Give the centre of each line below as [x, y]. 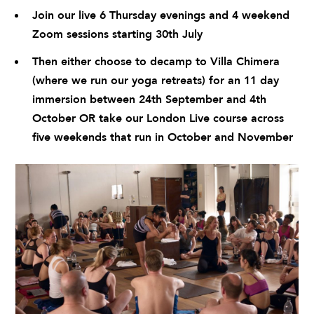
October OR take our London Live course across [158, 119]
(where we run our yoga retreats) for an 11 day [156, 81]
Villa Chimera [245, 62]
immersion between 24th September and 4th [149, 100]
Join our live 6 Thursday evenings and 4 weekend [161, 16]
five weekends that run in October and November [163, 138]
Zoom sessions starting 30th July [117, 35]
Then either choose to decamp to [121, 62]
